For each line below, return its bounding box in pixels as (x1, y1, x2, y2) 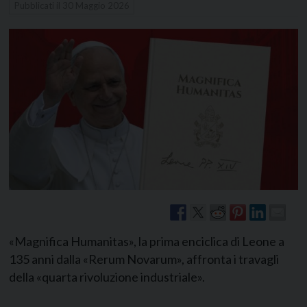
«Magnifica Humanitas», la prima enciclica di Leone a (9, 233, 284, 249)
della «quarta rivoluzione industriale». (9, 269, 205, 284)
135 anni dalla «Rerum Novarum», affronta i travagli (9, 251, 279, 267)
